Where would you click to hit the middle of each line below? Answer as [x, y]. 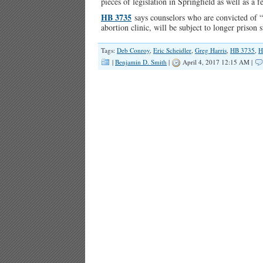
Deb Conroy [133, 50]
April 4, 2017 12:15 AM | [218, 62]
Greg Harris [211, 50]
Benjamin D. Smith [141, 62]
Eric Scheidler [172, 50]
